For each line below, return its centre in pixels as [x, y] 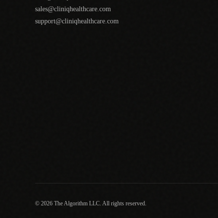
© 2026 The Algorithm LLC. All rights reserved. [91, 203]
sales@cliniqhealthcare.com [73, 9]
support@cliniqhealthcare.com [77, 21]
